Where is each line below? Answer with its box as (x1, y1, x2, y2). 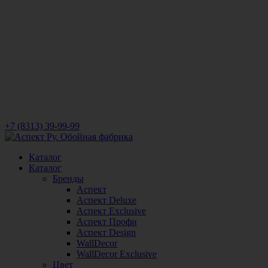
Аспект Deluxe (77, 195, 136, 206)
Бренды (53, 173, 84, 184)
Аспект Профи (77, 217, 137, 227)
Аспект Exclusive (77, 206, 146, 217)
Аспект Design (77, 227, 136, 238)
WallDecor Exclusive (77, 249, 157, 260)
